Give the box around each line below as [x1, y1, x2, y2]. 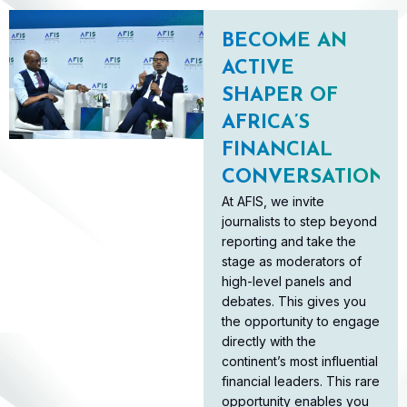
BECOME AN [222, 30, 347, 52]
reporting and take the [222, 233, 356, 249]
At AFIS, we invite [222, 193, 324, 209]
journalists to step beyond [222, 213, 377, 229]
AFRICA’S [222, 112, 310, 134]
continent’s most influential [222, 352, 378, 369]
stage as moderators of [222, 253, 362, 269]
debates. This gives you [222, 293, 366, 309]
